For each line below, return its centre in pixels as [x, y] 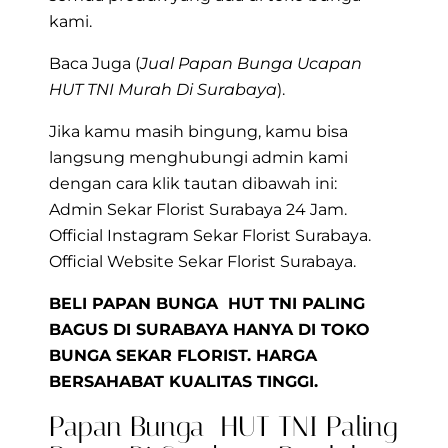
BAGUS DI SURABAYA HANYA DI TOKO [209, 330]
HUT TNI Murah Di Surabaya [163, 90]
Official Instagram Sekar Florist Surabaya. [210, 236]
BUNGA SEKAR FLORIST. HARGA [183, 356]
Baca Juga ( [94, 64]
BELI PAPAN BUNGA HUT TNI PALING [207, 304]
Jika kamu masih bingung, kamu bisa [198, 132]
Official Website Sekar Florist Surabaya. [202, 262]
